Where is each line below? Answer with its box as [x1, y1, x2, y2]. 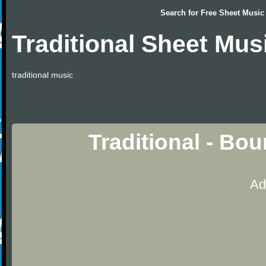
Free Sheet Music [201, 8, 264, 17]
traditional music [12, 70, 73, 80]
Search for [160, 8, 201, 17]
